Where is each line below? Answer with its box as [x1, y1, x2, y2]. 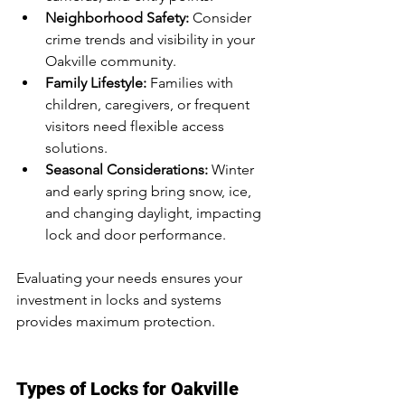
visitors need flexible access [45, 118, 228, 135]
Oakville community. [45, 52, 176, 70]
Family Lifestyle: [45, 74, 146, 91]
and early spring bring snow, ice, [45, 183, 255, 200]
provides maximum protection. [16, 313, 215, 330]
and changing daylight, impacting [45, 204, 265, 221]
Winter [208, 161, 258, 178]
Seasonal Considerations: [45, 161, 208, 178]
